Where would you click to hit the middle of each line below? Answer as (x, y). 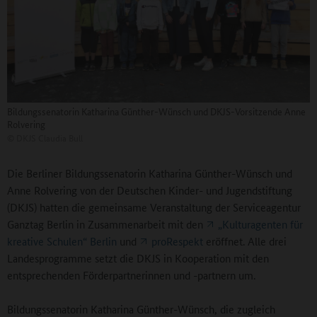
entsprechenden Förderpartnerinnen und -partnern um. (131, 275)
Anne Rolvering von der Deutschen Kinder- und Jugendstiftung (150, 190)
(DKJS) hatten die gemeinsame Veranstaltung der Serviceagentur (154, 207)
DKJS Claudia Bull (48, 138)
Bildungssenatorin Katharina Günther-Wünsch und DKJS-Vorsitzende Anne (156, 111)
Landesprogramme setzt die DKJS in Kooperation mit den (138, 258)
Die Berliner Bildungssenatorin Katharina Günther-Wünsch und (150, 173)
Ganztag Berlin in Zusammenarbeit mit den (106, 224)
